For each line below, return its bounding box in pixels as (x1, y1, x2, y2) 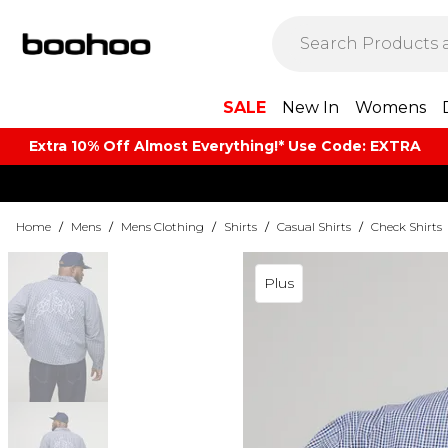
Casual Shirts (277, 219, 351, 234)
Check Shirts (371, 219, 442, 234)
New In (282, 98, 339, 117)
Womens (355, 98, 426, 117)
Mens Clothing (121, 219, 204, 234)
